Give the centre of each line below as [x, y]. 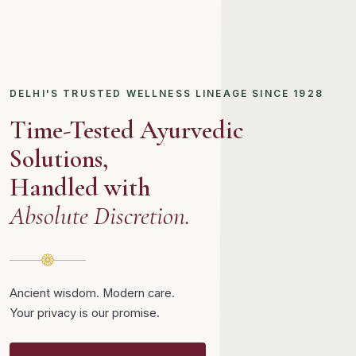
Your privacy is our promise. [85, 313]
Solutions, [59, 159]
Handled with [80, 188]
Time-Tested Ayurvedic [127, 130]
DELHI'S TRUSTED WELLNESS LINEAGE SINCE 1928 [166, 94]
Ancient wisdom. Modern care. [92, 294]
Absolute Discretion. [100, 216]
